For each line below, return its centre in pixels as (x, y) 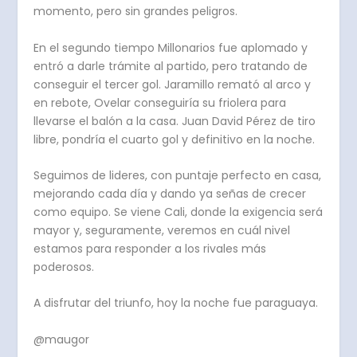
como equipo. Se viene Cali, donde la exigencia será (178, 212)
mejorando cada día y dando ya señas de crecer (170, 194)
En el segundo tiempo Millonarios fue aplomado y (171, 47)
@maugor (62, 339)
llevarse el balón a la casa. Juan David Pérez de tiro (175, 121)
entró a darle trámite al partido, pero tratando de (171, 66)
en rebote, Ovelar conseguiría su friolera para (160, 102)
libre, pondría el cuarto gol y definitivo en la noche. (175, 139)
